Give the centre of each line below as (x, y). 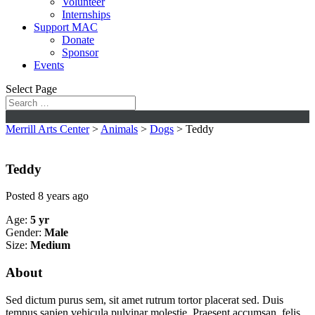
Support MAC (66, 27)
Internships (86, 14)
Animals (119, 129)
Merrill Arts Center (47, 129)
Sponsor (80, 52)
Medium (50, 245)
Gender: (24, 233)
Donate (78, 40)
